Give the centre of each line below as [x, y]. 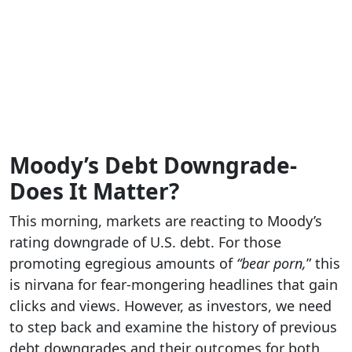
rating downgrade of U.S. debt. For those [145, 242]
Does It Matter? [94, 191]
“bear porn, [271, 263]
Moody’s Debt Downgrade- [153, 165]
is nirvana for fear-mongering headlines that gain [174, 284]
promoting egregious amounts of [123, 263]
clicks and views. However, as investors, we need [170, 305]
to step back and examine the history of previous [173, 326]
